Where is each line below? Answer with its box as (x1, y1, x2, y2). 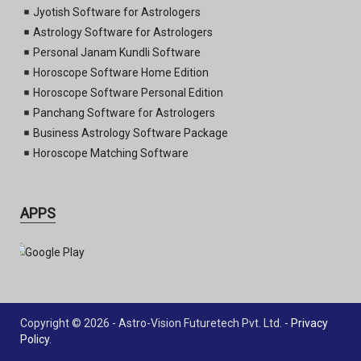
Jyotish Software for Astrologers (32, 6, 201, 19)
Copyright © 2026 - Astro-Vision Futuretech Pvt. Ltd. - (20, 317, 291, 330)
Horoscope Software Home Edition (32, 66, 209, 80)
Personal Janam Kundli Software (32, 46, 201, 60)
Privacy (291, 317, 328, 330)
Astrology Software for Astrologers (32, 26, 213, 39)
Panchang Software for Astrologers (32, 106, 215, 120)
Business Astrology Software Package (32, 127, 228, 140)
